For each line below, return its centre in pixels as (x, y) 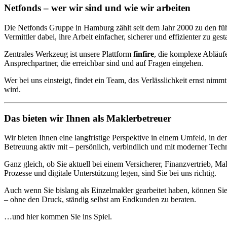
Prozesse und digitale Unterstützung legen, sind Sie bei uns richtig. (110, 173)
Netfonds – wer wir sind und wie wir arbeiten (97, 8)
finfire (144, 54)
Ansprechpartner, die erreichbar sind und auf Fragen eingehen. (104, 63)
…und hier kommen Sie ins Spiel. (58, 217)
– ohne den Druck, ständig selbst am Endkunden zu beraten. (100, 200)
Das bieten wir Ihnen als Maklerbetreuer (88, 118)
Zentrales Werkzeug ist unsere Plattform (69, 54)
